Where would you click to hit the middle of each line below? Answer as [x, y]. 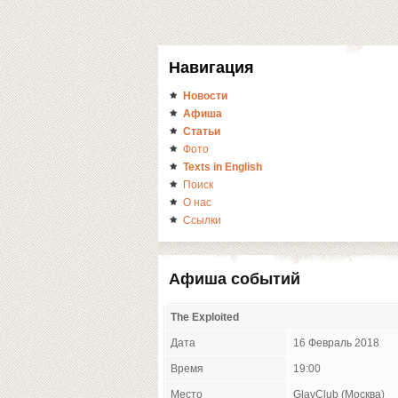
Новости [205, 96]
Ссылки [202, 220]
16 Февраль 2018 [336, 343]
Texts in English [223, 167]
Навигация [211, 68]
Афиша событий [235, 279]
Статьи [202, 131]
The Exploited [205, 317]
